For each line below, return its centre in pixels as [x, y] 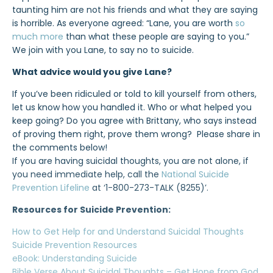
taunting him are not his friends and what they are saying [135, 10]
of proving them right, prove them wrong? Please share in [136, 134]
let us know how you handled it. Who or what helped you [132, 107]
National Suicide [195, 174]
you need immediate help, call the [87, 174]
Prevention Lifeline [51, 188]
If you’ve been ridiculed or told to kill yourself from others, [134, 94]
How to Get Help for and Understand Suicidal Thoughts [128, 232]
